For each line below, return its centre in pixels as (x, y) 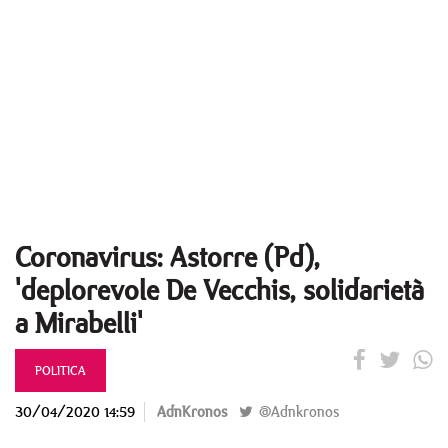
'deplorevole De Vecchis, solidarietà (219, 289)
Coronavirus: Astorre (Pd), (167, 256)
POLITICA (60, 370)
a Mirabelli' (79, 322)
